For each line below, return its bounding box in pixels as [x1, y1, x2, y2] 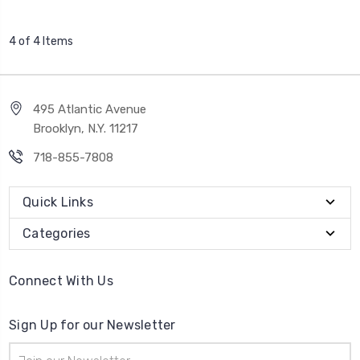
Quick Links [22, 194, 93, 211]
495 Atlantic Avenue [33, 102, 146, 117]
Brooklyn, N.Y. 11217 [33, 121, 138, 137]
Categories [22, 226, 91, 242]
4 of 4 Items [9, 35, 73, 49]
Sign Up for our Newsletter [9, 317, 176, 333]
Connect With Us [9, 273, 113, 289]
